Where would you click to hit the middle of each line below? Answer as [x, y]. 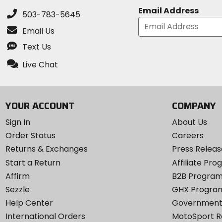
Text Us [36, 47]
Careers [188, 136]
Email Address [169, 10]
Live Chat [40, 64]
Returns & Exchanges [46, 149]
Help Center [29, 203]
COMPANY [194, 106]
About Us [189, 122]
